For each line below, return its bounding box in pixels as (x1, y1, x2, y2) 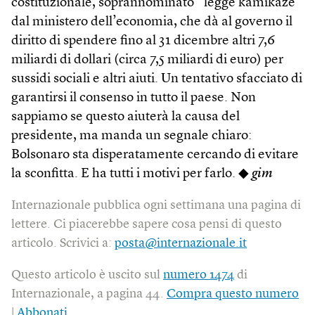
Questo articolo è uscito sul (11, 268, 163, 281)
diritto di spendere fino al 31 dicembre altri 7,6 (11, 34, 275, 48)
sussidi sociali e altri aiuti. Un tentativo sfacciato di (11, 72, 302, 86)
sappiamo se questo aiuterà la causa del (11, 110, 240, 124)
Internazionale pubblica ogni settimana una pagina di (11, 198, 301, 212)
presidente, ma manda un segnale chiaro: (11, 129, 252, 143)
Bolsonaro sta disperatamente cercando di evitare (11, 148, 299, 162)
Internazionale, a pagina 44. (11, 287, 167, 300)
